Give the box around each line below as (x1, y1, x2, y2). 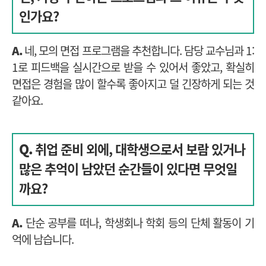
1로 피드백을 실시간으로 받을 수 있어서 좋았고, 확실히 (12, 62, 254, 74)
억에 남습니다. (12, 234, 74, 246)
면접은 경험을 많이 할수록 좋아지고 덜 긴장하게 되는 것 (12, 78, 254, 90)
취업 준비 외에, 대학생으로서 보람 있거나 (33, 143, 245, 157)
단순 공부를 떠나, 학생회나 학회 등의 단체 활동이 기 (23, 217, 254, 229)
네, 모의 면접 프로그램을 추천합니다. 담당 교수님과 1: (23, 45, 254, 57)
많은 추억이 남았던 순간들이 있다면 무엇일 (19, 163, 237, 176)
